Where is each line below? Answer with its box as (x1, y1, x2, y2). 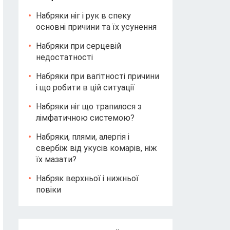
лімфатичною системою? (36, 113, 135, 123)
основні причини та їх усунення (36, 22, 157, 32)
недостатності (36, 52, 93, 62)
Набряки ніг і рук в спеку (36, 11, 131, 21)
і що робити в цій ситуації (36, 83, 135, 92)
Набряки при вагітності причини (36, 71, 159, 81)
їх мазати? (36, 155, 76, 164)
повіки (36, 185, 61, 195)
